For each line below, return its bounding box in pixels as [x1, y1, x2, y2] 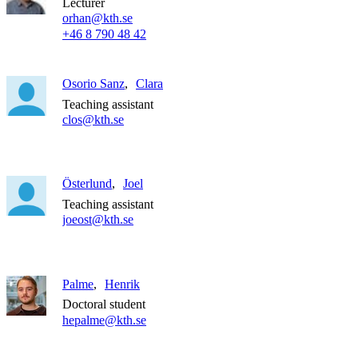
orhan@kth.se [62, 11, 133, 26]
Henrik [105, 276, 140, 291]
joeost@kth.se [62, 213, 133, 227]
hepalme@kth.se [62, 312, 146, 327]
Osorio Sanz [62, 77, 125, 91]
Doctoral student [62, 297, 145, 312]
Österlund [62, 177, 112, 191]
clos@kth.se [62, 113, 124, 127]
